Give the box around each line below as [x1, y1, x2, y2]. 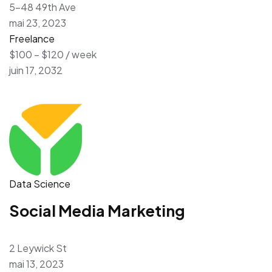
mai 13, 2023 [9, 257, 64, 270]
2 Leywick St [9, 241, 67, 254]
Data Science [9, 177, 70, 190]
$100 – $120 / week [9, 47, 97, 61]
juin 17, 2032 [9, 63, 63, 76]
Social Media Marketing [9, 200, 185, 220]
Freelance [9, 32, 55, 45]
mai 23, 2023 [9, 16, 66, 29]
